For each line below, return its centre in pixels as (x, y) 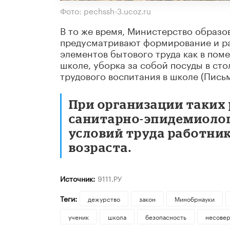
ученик (79, 217)
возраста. (100, 147)
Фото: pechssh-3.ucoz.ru (106, 11)
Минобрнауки (194, 199)
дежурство (104, 199)
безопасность (166, 217)
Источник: (78, 178)
